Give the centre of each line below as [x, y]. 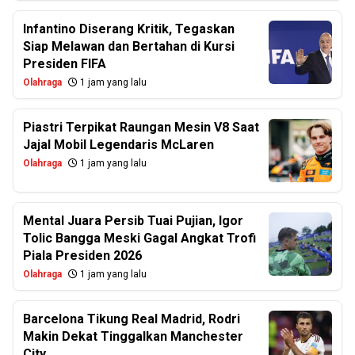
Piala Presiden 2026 [82, 256]
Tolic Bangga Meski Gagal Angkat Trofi [139, 238]
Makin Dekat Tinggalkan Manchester [133, 336]
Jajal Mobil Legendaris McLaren [118, 145]
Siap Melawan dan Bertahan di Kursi [129, 46]
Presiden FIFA [65, 64]
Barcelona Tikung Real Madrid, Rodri [132, 319]
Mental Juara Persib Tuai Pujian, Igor [133, 221]
